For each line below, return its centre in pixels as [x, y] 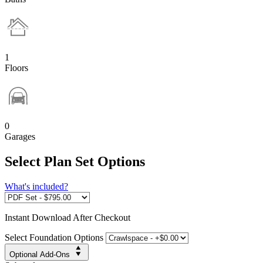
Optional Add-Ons [40, 254]
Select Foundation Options [54, 237]
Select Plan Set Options [75, 161]
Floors [16, 68]
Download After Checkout [81, 217]
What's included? [36, 186]
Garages [20, 136]
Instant [18, 217]
